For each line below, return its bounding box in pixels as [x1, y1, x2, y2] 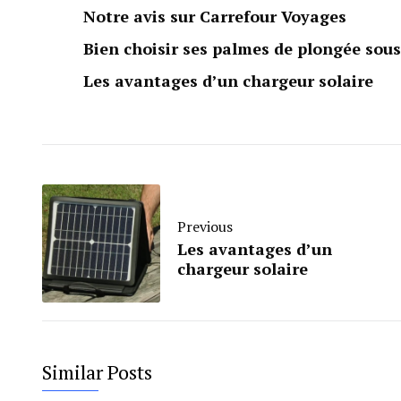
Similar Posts [42, 359, 152, 385]
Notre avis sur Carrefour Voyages [83, 5, 346, 27]
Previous [177, 217, 233, 236]
